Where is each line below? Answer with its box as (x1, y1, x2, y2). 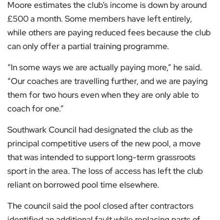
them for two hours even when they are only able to (7, 89, 199, 101)
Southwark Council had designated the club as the (7, 124, 193, 136)
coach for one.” (7, 103, 64, 114)
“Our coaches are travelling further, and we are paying (7, 76, 208, 87)
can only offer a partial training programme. (7, 41, 169, 52)
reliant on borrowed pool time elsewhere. (7, 179, 159, 191)
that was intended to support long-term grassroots (7, 152, 195, 163)
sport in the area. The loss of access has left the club (7, 165, 203, 177)
